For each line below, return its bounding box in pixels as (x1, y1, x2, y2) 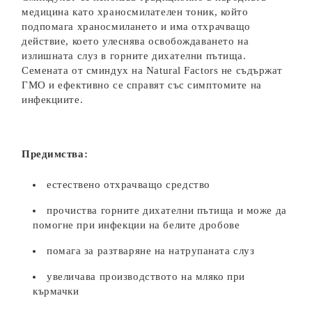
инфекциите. (22, 94, 84, 105)
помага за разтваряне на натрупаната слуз (47, 245, 255, 256)
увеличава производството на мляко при (47, 271, 245, 282)
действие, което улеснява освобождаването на (22, 36, 249, 47)
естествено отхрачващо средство (47, 179, 210, 190)
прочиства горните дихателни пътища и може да (47, 205, 287, 216)
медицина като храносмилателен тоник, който (22, 6, 249, 17)
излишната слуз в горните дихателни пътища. (22, 50, 247, 61)
